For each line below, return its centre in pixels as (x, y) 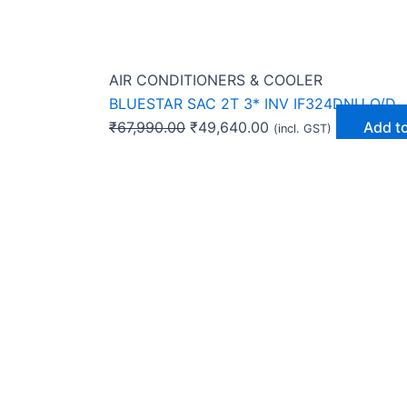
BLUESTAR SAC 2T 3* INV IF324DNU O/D (253, 103)
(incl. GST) (303, 128)
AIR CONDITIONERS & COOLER (216, 79)
